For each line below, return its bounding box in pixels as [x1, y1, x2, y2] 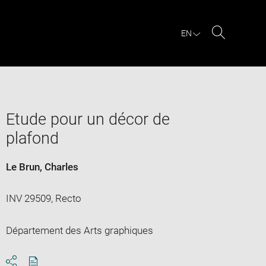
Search [218, 40, 249, 52]
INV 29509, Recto [5, 192, 81, 204]
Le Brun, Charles [5, 160, 78, 173]
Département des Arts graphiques [5, 224, 153, 236]
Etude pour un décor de [5, 109, 170, 129]
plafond [5, 128, 59, 148]
